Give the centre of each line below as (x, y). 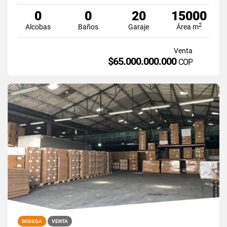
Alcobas (38, 27)
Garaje (139, 27)
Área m (188, 27)
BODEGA (32, 221)
